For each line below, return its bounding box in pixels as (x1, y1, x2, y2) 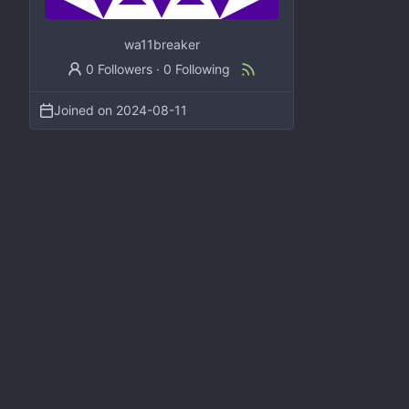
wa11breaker (123, 36, 200, 52)
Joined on (54, 101, 116, 118)
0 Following (163, 60, 231, 77)
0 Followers (86, 60, 153, 77)
